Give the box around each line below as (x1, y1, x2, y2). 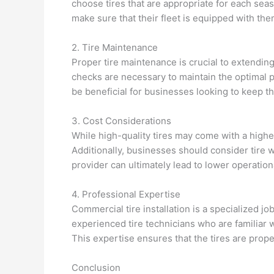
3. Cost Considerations (72, 115, 171, 127)
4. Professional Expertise (72, 188, 180, 200)
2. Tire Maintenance (72, 42, 158, 53)
